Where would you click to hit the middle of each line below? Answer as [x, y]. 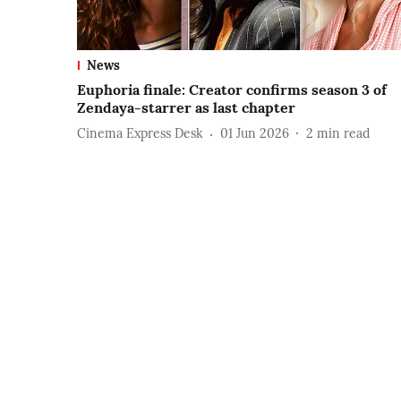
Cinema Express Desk [140, 134]
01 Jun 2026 [255, 134]
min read [343, 134]
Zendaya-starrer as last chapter [186, 107]
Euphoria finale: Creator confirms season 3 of [232, 89]
